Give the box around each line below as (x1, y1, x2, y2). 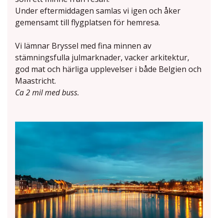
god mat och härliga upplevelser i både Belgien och (15, 63, 201, 74)
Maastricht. (15, 75, 56, 86)
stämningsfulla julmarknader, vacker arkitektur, (15, 52, 189, 63)
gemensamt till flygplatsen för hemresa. (15, 17, 160, 28)
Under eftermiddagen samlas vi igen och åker (15, 5, 181, 16)
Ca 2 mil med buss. (15, 87, 81, 98)
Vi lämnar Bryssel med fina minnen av (15, 40, 151, 51)
